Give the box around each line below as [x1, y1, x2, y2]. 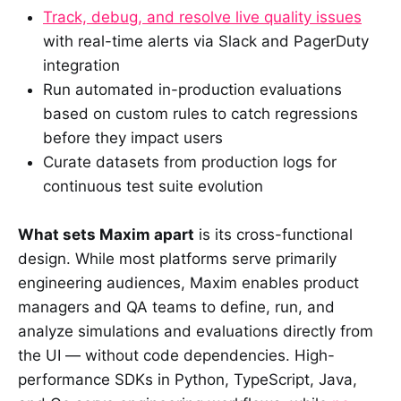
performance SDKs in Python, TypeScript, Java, [18, 370, 357, 388]
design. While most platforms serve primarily [18, 249, 337, 268]
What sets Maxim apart [18, 225, 194, 243]
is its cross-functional [194, 225, 353, 243]
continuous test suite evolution [43, 176, 263, 195]
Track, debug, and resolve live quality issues [43, 7, 362, 26]
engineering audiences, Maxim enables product [18, 273, 359, 292]
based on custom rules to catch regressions [43, 104, 358, 123]
